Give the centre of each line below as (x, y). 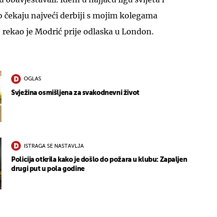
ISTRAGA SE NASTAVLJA (54, 146)
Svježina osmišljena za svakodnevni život (75, 93)
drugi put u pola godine (48, 169)
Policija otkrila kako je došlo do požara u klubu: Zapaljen (99, 160)
